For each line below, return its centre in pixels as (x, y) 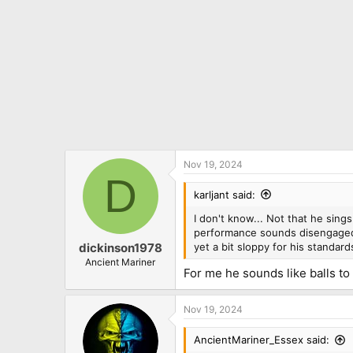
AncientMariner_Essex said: (262, 340)
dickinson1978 (120, 248)
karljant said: (225, 194)
